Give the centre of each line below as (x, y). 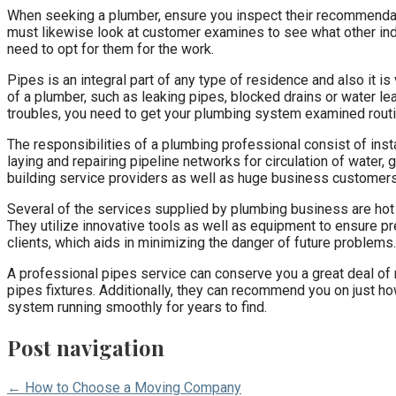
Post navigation (86, 347)
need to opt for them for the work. (110, 49)
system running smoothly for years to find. (137, 307)
